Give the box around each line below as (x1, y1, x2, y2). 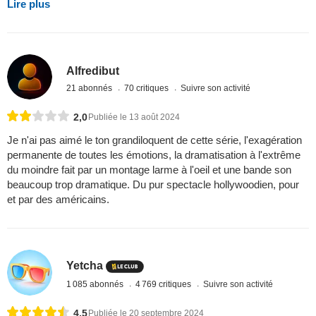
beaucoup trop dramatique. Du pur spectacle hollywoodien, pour (7, 178, 299, 191)
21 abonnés (66, 83, 115, 93)
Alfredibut (66, 64, 120, 77)
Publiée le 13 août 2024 (88, 112, 180, 123)
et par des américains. (7, 193, 109, 206)
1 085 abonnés (66, 279, 126, 290)
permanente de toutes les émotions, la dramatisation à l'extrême (7, 149, 300, 162)
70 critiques (124, 83, 171, 93)
